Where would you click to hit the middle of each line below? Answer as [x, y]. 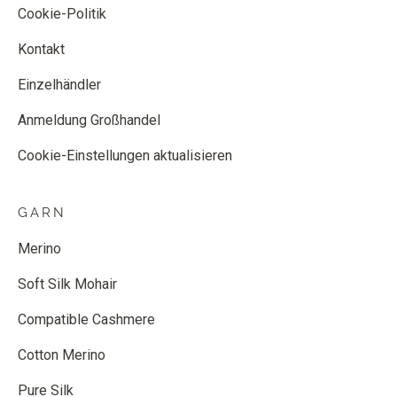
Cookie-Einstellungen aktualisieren [125, 156]
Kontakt [41, 49]
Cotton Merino [62, 355]
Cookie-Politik [62, 14]
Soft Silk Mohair [67, 284]
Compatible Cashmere [86, 319]
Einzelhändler [59, 85]
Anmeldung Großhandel [89, 120]
